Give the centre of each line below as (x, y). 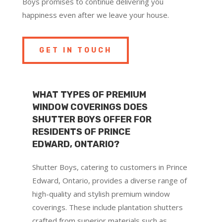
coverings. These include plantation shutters (107, 207)
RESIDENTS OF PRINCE (81, 132)
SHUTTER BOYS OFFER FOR (92, 119)
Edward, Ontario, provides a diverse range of (109, 180)
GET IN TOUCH (75, 50)
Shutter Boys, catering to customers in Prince (110, 167)
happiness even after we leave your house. (95, 15)
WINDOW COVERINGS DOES (90, 107)
